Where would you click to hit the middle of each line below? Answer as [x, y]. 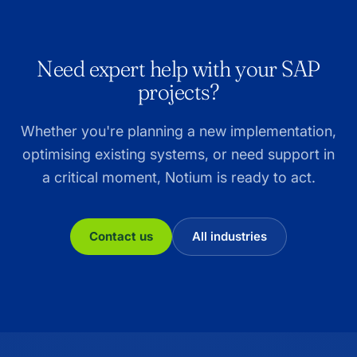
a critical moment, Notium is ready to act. [178, 177]
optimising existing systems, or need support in [178, 154]
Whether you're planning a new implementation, [178, 131]
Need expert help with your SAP [178, 69]
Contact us [121, 236]
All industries [229, 236]
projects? [178, 92]
